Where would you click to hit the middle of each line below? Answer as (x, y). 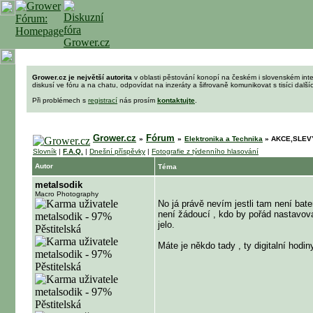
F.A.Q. (73, 151)
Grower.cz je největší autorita (82, 77)
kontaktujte (176, 100)
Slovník (45, 151)
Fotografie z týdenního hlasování (205, 151)
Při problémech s (60, 100)
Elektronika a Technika (224, 139)
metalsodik (59, 185)
